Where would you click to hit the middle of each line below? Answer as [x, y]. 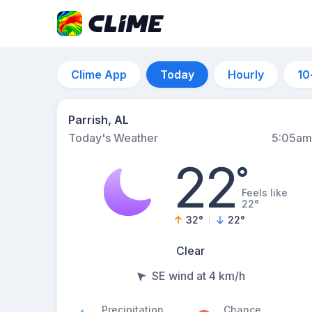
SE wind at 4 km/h [198, 276]
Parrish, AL [99, 120]
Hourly [246, 75]
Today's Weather [113, 138]
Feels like [265, 193]
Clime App [99, 75]
